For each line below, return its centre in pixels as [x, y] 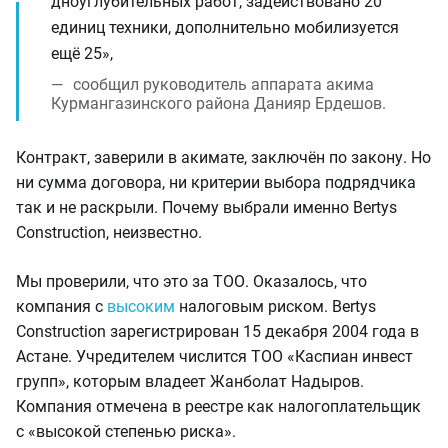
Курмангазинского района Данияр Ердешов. [218, 103]
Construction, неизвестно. [109, 232]
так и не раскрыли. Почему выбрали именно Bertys [206, 207]
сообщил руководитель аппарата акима [223, 84]
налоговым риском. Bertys [275, 306]
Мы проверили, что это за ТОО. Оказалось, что [191, 281]
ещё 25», [82, 53]
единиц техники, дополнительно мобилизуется [225, 27]
